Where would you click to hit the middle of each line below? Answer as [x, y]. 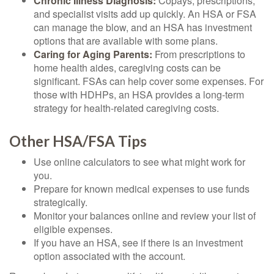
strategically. [61, 202]
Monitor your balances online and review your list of [145, 216]
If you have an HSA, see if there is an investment [138, 243]
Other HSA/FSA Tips [78, 141]
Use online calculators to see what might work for [139, 162]
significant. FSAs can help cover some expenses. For [149, 81]
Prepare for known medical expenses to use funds [142, 189]
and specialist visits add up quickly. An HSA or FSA [145, 14]
